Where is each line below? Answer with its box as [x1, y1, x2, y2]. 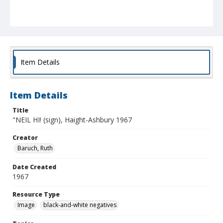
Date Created [12, 163, 56, 172]
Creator [12, 133, 38, 142]
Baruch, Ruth [17, 144, 53, 153]
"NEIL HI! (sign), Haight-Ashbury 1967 [12, 115, 132, 125]
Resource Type [12, 190, 60, 199]
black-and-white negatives [43, 201, 116, 210]
